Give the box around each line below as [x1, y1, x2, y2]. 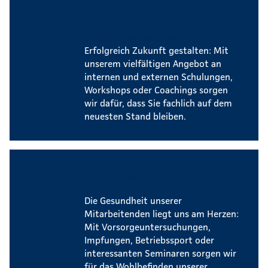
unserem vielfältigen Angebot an [84, 57, 221, 69]
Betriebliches [83, 167, 138, 180]
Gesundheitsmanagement [83, 181, 192, 193]
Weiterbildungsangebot [83, 31, 182, 43]
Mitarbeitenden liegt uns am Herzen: [84, 207, 239, 220]
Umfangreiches [83, 17, 147, 30]
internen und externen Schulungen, [84, 70, 233, 83]
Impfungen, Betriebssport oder [84, 233, 214, 246]
